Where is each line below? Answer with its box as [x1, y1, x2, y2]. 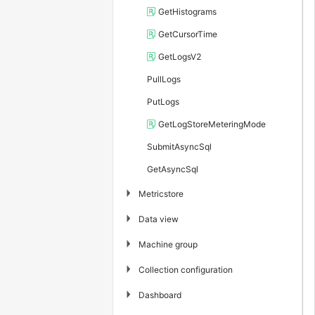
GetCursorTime [158, 29, 217, 39]
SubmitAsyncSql [147, 141, 212, 152]
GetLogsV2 [158, 51, 202, 62]
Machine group [139, 238, 198, 250]
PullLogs [147, 74, 181, 84]
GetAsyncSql [147, 164, 198, 174]
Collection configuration [139, 264, 233, 275]
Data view [139, 213, 179, 224]
